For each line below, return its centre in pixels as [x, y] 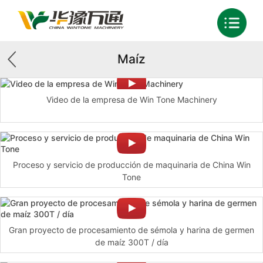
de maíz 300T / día [131, 242]
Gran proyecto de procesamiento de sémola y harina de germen [131, 230]
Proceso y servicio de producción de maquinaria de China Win [131, 164]
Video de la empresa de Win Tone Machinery [131, 99]
